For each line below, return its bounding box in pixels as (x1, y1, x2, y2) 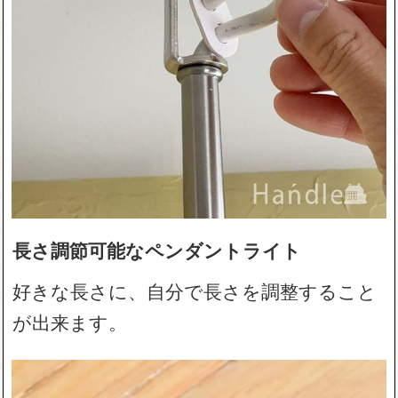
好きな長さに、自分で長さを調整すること (12, 276, 378, 304)
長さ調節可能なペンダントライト (12, 235, 302, 263)
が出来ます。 (12, 307, 128, 335)
